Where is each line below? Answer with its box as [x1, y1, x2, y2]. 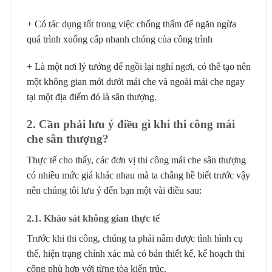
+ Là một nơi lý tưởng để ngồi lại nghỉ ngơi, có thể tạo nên [27, 61, 251, 72]
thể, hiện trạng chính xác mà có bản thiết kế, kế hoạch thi [27, 248, 245, 259]
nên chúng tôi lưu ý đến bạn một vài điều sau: [27, 185, 202, 195]
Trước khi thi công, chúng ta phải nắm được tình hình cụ [27, 233, 243, 243]
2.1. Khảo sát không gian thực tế [27, 212, 162, 223]
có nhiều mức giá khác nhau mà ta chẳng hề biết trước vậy [27, 169, 250, 180]
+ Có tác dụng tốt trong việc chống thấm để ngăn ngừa [27, 18, 236, 29]
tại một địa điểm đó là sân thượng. [27, 92, 157, 103]
